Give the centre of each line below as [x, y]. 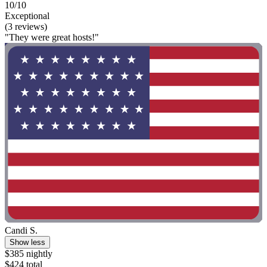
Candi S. [21, 231]
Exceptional [27, 15]
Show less [27, 243]
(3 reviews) [26, 26]
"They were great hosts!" [52, 37]
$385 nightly [29, 254]
